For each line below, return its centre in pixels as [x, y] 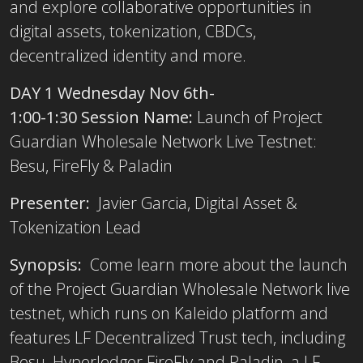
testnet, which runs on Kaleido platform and [169, 313]
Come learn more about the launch [215, 264]
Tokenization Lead [75, 227]
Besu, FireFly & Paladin [91, 165]
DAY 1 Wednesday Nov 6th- [114, 92]
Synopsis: [46, 264]
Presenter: [50, 203]
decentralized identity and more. [128, 55]
